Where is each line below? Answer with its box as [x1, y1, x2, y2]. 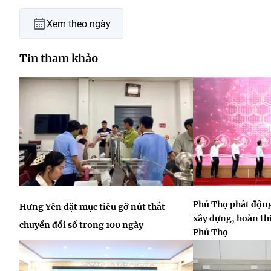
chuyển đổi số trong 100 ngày [19, 220, 143, 231]
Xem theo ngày [47, 18, 111, 30]
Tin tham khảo [19, 51, 98, 65]
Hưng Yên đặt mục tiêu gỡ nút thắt [19, 201, 165, 213]
